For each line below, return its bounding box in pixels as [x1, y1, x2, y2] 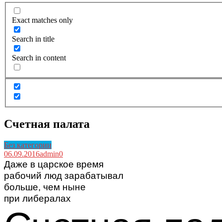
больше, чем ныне [4, 181, 86, 192]
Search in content [12, 53, 66, 62]
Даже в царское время [4, 159, 104, 169]
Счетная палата [4, 117, 90, 131]
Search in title [12, 34, 55, 43]
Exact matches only [12, 15, 73, 24]
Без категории [4, 141, 52, 149]
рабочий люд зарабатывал [4, 170, 123, 181]
